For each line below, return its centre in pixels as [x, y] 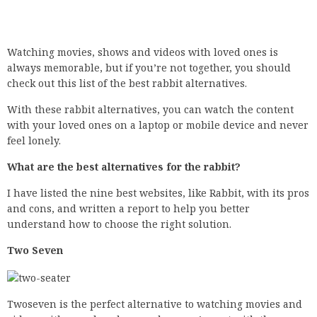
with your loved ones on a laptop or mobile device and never [158, 125]
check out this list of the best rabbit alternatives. [127, 83]
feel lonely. [34, 141]
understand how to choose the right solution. [119, 224]
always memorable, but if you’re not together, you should [149, 68]
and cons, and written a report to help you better [128, 209]
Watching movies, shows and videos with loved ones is [143, 52]
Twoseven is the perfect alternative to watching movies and [155, 304]
